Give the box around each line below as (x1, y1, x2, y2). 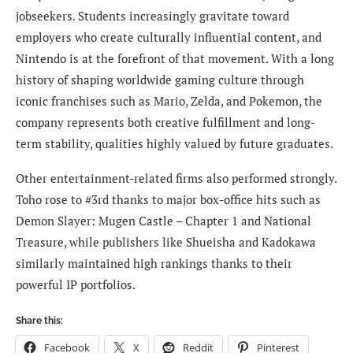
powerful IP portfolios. (16, 277, 136, 293)
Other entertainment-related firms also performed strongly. (16, 170, 336, 187)
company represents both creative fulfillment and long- (16, 114, 315, 131)
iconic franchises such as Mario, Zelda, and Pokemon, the (16, 93, 322, 110)
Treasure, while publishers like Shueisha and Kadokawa (16, 234, 316, 251)
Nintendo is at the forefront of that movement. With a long (16, 50, 334, 67)
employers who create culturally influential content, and (16, 29, 321, 46)
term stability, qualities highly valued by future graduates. (16, 136, 333, 152)
